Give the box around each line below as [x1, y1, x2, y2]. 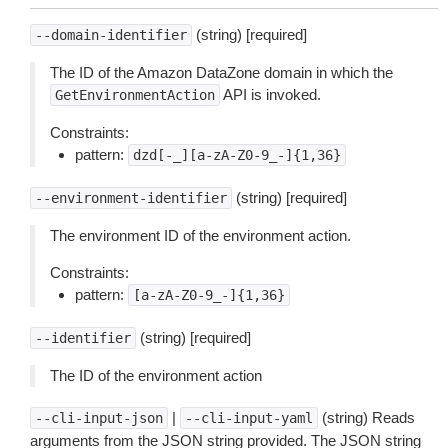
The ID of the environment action [50, 367, 262, 384]
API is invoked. [220, 86, 321, 103]
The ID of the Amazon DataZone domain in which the [50, 64, 393, 81]
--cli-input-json [35, 410, 163, 426]
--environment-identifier [35, 190, 227, 206]
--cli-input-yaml [185, 410, 313, 426]
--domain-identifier [35, 27, 187, 43]
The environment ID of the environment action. [50, 227, 351, 244]
